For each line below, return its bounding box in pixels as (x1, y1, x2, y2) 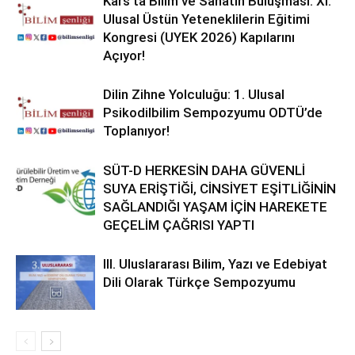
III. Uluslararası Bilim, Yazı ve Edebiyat (103, 256, 327, 272)
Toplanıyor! (103, 123, 170, 139)
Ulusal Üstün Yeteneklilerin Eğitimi (103, 11, 310, 27)
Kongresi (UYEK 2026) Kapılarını (103, 29, 295, 45)
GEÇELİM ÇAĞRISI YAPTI (103, 217, 254, 233)
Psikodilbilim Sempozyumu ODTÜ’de (103, 105, 323, 120)
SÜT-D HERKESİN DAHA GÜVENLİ (103, 162, 305, 178)
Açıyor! (103, 48, 145, 63)
